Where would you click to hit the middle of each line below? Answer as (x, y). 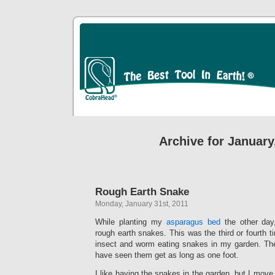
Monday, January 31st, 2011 (142, 204)
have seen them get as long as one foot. (167, 255)
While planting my (131, 222)
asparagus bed (193, 222)
